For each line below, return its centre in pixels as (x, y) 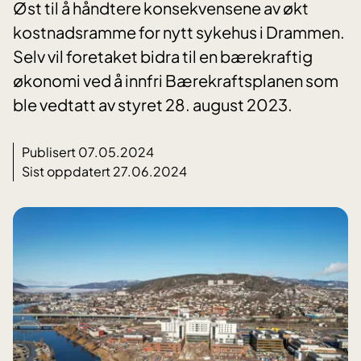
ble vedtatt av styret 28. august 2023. (153, 105)
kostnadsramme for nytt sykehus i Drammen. (179, 32)
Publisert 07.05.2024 (88, 152)
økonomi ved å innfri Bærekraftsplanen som (176, 81)
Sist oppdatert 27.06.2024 (104, 172)
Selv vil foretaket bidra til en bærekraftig (163, 56)
